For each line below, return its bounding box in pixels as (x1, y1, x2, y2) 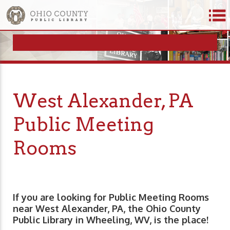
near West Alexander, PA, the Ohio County (13, 203, 201, 215)
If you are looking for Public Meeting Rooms (13, 191, 209, 203)
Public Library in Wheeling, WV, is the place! (13, 214, 208, 226)
